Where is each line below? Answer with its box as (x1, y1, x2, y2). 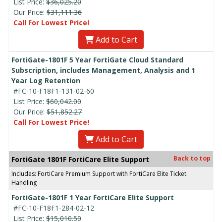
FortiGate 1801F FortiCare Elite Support (11, 154, 149, 164)
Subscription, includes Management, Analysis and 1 (11, 65, 195, 75)
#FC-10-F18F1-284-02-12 (13, 203, 94, 213)
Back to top (173, 154, 211, 163)
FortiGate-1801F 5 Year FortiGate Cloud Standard (11, 55, 183, 64)
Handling (11, 178, 37, 187)
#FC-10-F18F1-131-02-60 (13, 86, 94, 96)
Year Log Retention (11, 75, 80, 85)
